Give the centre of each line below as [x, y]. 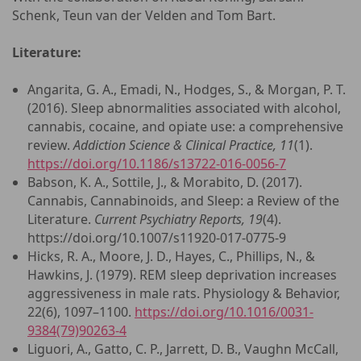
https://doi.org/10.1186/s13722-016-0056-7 [157, 164]
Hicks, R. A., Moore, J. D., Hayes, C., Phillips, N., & [171, 256]
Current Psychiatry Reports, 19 [178, 219]
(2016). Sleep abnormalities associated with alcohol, [184, 108]
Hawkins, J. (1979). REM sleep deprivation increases [182, 275]
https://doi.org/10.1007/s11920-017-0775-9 [157, 238]
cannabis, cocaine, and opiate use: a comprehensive [185, 127]
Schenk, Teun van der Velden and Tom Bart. [144, 15]
